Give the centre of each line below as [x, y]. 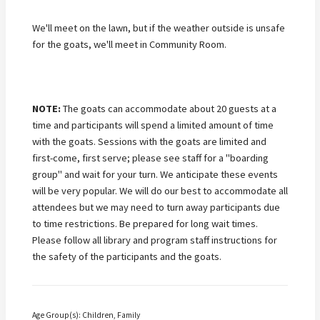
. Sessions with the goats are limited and [180, 141]
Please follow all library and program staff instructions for [155, 240]
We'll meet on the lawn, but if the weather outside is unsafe [159, 28]
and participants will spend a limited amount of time [164, 125]
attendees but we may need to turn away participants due [156, 207]
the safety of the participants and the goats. [127, 256]
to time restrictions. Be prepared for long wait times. [145, 223]
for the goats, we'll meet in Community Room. [129, 45]
